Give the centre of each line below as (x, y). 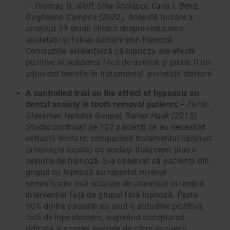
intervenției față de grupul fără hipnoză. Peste (112, 195)
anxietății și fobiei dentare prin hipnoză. (100, 40)
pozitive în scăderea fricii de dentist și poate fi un (118, 63)
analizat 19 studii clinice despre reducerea (105, 29)
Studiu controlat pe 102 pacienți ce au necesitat (116, 127)
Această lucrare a (160, 17)
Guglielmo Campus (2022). (76, 17)
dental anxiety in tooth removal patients (102, 105)
